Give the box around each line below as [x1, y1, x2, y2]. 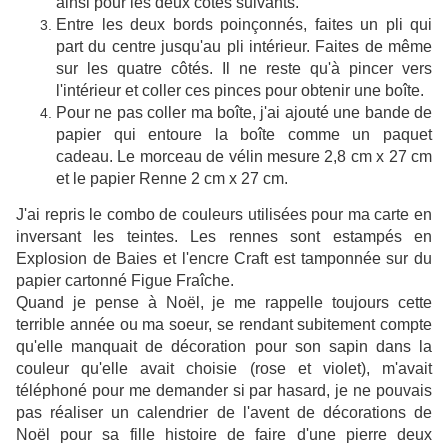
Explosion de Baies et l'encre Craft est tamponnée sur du [16, 250, 432, 268]
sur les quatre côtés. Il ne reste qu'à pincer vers [56, 60, 432, 78]
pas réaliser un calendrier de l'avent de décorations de [16, 404, 432, 422]
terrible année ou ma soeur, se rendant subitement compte [16, 316, 432, 334]
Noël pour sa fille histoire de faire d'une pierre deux [16, 426, 432, 444]
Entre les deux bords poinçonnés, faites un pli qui [56, 16, 432, 34]
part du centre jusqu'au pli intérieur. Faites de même [56, 38, 432, 56]
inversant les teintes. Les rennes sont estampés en [16, 228, 432, 246]
